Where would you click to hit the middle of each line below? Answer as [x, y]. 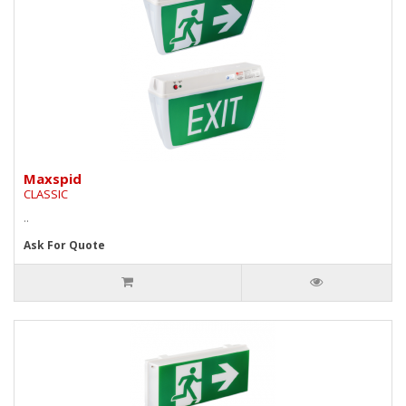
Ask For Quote [64, 245]
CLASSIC [46, 193]
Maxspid [53, 178]
